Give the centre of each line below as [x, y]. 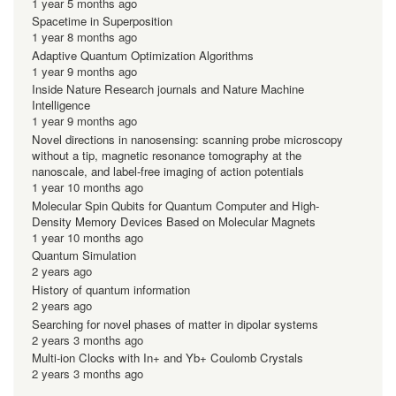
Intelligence [61, 105]
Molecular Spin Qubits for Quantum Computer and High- [175, 205]
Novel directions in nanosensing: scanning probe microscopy [187, 140]
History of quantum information [111, 289]
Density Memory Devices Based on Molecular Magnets [174, 221]
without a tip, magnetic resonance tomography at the [167, 156]
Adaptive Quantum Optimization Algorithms [143, 55]
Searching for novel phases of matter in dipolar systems [175, 324]
